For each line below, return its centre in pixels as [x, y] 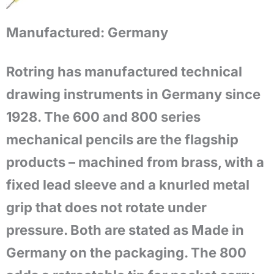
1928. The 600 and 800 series [103, 117]
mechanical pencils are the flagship [122, 139]
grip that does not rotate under [106, 207]
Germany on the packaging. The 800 [126, 253]
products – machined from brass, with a [135, 162]
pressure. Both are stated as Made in [125, 230]
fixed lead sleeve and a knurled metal [128, 185]
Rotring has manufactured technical [124, 72]
